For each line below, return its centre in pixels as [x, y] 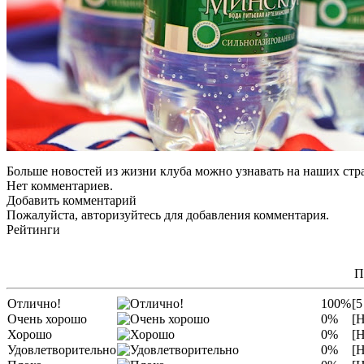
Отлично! [34, 303]
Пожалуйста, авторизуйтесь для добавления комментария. [168, 214]
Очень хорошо [47, 318]
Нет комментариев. [60, 185]
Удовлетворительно [62, 349]
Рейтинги [33, 229]
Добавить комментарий [71, 200]
